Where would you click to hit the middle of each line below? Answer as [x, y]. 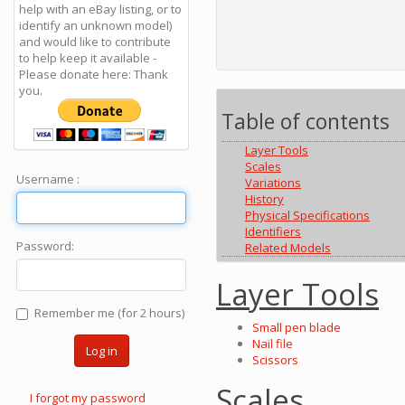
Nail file [273, 344]
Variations [273, 183]
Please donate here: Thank [94, 74]
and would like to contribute [95, 42]
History [264, 199]
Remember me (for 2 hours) [109, 313]
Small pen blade [297, 328]
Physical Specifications [307, 216]
